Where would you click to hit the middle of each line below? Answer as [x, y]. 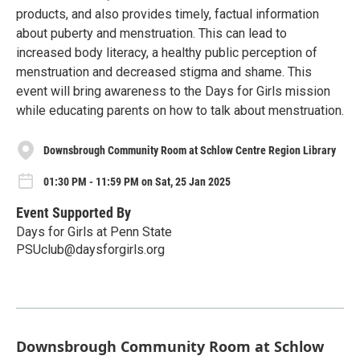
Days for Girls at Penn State [94, 232]
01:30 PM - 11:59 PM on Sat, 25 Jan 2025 [137, 182]
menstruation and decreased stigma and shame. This [164, 72]
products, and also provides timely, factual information [168, 14]
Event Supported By [74, 213]
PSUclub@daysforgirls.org [90, 250]
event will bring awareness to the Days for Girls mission [173, 92]
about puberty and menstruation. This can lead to [151, 34]
